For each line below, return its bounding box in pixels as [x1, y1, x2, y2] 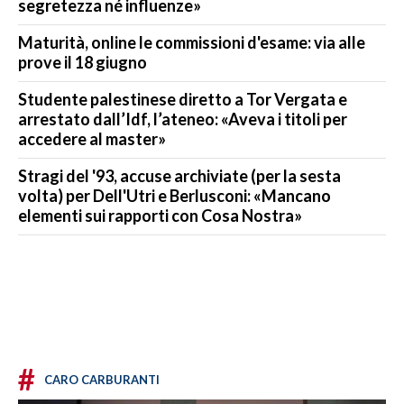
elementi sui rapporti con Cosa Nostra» [18, 206, 302, 226]
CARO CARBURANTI [44, 372, 160, 388]
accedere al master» [18, 129, 166, 150]
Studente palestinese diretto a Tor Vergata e [18, 89, 347, 110]
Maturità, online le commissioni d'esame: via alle [18, 32, 365, 53]
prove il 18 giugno [18, 52, 147, 73]
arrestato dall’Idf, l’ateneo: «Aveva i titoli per [18, 109, 347, 130]
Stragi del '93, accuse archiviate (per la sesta [18, 166, 341, 187]
